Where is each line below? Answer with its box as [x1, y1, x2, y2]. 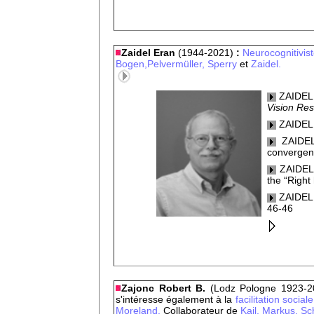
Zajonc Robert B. [121, 282, 210, 294]
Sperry [207, 58, 237, 69]
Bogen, [116, 58, 147, 69]
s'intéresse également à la [116, 294, 235, 305]
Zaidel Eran [121, 47, 179, 58]
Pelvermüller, [147, 58, 205, 69]
